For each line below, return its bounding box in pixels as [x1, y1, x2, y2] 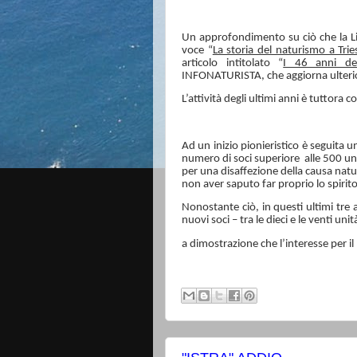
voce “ [182, 44, 213, 57]
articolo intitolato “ [182, 57, 284, 69]
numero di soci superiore [182, 152, 300, 165]
